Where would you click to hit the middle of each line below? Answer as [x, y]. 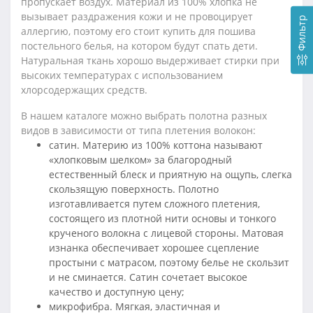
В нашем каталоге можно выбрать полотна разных [144, 116]
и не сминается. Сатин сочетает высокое [148, 277]
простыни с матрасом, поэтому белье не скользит [169, 263]
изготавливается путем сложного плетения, [154, 204]
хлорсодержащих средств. [84, 90]
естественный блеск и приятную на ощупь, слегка [170, 175]
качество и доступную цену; [117, 292]
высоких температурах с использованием [122, 75]
